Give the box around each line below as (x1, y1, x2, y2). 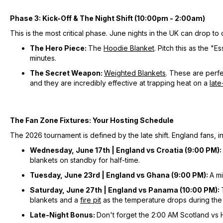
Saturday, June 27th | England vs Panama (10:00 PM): (30, 185, 221, 194)
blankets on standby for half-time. (30, 155, 140, 164)
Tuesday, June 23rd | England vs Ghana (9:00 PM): (30, 170, 210, 179)
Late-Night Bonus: (30, 210, 97, 219)
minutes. (30, 53, 56, 62)
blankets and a (30, 195, 80, 204)
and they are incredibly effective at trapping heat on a (30, 78, 210, 87)
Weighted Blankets (104, 68, 166, 77)
